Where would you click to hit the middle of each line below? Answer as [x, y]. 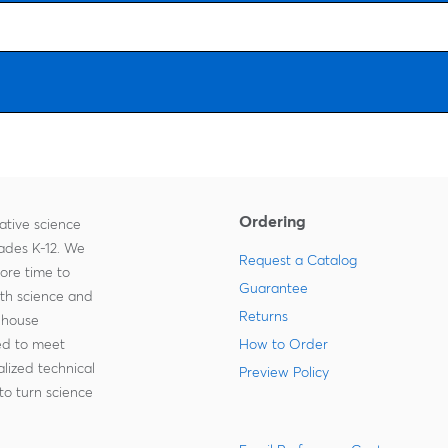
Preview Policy [284, 372]
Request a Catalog [298, 260]
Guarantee [273, 288]
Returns [263, 316]
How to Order [283, 344]
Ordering [272, 221]
